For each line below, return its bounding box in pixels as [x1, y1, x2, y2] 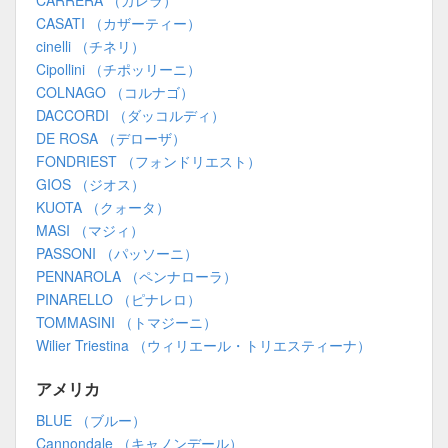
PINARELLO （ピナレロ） [36, 289, 201, 310]
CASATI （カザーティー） [36, 13, 201, 34]
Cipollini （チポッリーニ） [36, 59, 201, 80]
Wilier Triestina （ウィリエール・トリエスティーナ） [36, 335, 371, 356]
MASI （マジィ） [36, 220, 144, 241]
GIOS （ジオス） [36, 174, 145, 195]
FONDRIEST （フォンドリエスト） [36, 151, 261, 172]
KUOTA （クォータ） [36, 197, 170, 218]
